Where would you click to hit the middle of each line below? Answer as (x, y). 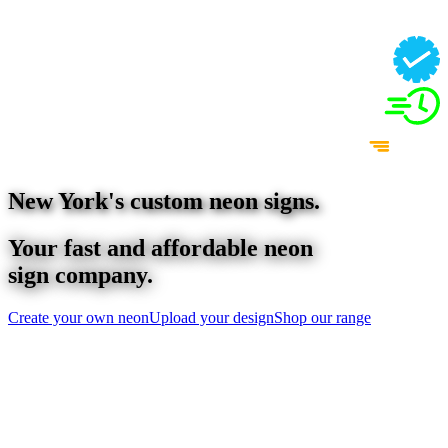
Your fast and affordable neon (160, 248)
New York (58, 201)
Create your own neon (78, 318)
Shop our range (322, 318)
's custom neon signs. (214, 201)
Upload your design (211, 318)
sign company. (80, 275)
